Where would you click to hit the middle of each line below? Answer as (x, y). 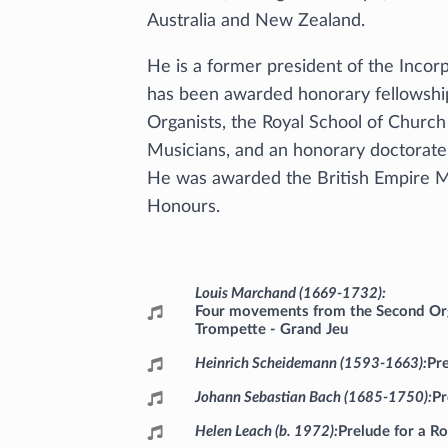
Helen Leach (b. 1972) (264, 431)
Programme (220, 299)
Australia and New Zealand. (256, 20)
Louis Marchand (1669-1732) (288, 293)
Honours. (183, 206)
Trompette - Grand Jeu (271, 329)
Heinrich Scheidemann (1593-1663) (309, 363)
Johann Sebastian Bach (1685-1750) (311, 397)
